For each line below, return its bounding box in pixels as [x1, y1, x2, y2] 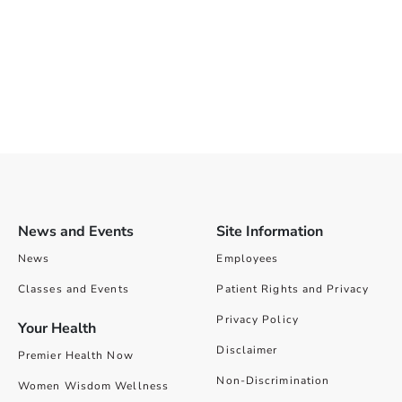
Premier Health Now [17, 348, 134, 363]
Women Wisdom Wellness [17, 379, 170, 393]
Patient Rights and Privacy [216, 282, 370, 296]
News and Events [17, 222, 134, 241]
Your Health [17, 319, 96, 338]
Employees [216, 251, 279, 266]
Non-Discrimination [216, 373, 330, 388]
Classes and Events [17, 282, 129, 296]
